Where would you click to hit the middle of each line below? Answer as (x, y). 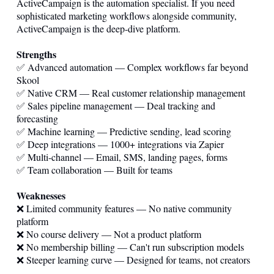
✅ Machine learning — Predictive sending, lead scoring (124, 131)
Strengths (36, 54)
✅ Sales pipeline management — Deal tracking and (116, 105)
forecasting (37, 118)
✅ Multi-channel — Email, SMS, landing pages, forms (122, 157)
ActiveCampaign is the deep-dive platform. (98, 28)
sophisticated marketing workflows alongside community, (127, 15)
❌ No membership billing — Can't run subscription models (130, 246)
